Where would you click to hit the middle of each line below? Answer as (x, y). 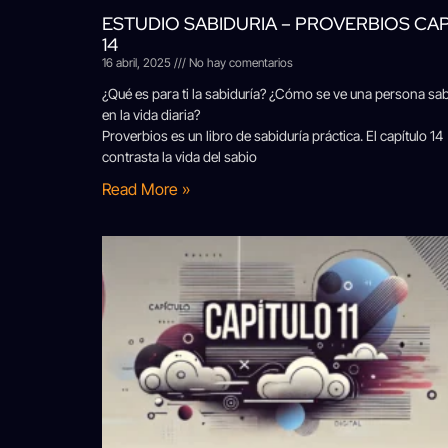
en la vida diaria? (151, 114)
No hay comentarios (239, 62)
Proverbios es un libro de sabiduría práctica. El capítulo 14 (272, 135)
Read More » (146, 188)
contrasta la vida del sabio (179, 156)
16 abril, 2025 (138, 62)
